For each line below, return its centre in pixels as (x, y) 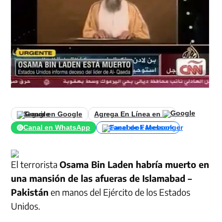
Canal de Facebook (141, 127)
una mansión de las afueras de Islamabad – (102, 178)
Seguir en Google (53, 114)
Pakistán (30, 192)
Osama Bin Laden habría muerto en (135, 165)
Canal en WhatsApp (57, 127)
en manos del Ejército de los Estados (120, 192)
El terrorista (35, 165)
